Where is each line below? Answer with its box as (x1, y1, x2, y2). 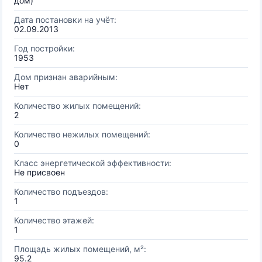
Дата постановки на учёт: (14, 15, 116, 25)
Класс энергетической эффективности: (14, 158, 171, 168)
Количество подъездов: (14, 187, 108, 196)
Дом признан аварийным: (14, 72, 118, 82)
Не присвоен (14, 167, 65, 177)
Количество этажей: (14, 215, 94, 225)
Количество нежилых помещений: (14, 129, 150, 139)
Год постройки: (14, 43, 75, 53)
